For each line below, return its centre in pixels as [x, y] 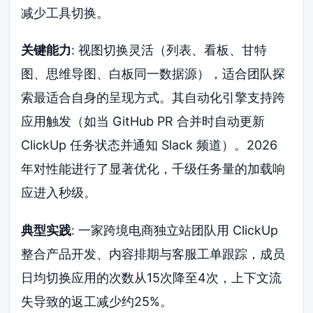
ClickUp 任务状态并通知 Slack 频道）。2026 [150, 145]
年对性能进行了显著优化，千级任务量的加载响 [153, 169]
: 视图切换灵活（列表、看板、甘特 [169, 50]
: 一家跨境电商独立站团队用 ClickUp [175, 231]
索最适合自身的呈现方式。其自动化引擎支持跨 [153, 98]
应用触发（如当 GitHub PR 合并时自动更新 [143, 122]
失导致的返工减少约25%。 [97, 302]
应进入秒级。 [59, 193]
